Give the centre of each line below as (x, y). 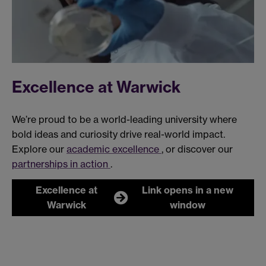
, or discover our (197, 149)
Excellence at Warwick (96, 87)
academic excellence (114, 149)
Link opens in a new (187, 190)
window (187, 205)
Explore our (39, 149)
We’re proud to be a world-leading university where (124, 119)
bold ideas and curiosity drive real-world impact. (118, 134)
